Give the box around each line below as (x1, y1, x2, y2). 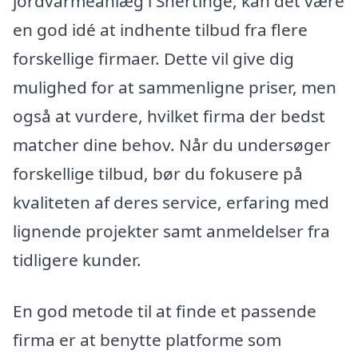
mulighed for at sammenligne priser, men (13, 76, 336, 99)
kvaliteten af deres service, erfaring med (13, 191, 329, 214)
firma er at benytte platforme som (13, 328, 281, 351)
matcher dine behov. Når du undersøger (13, 133, 331, 157)
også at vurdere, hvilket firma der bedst (13, 105, 325, 128)
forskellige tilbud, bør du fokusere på (13, 162, 303, 185)
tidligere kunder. (13, 249, 141, 272)
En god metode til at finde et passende (13, 299, 316, 322)
